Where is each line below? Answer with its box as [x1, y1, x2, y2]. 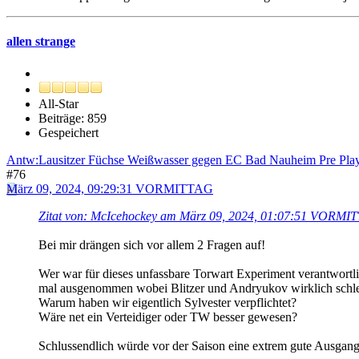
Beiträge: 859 [38, 111, 107, 125]
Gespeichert [38, 125, 99, 139]
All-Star [38, 96, 79, 111]
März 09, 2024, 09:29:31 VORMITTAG [6, 181, 213, 196]
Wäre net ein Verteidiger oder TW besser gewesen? [38, 309, 297, 324]
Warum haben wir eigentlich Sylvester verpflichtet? [38, 295, 296, 309]
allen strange [6, 34, 75, 49]
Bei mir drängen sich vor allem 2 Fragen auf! [38, 237, 265, 252]
